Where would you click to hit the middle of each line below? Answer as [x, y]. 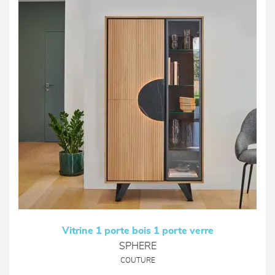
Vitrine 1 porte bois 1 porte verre [137, 231]
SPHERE [137, 246]
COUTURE [137, 261]
